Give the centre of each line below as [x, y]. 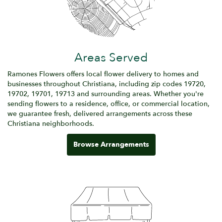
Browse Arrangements [111, 144]
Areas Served [111, 57]
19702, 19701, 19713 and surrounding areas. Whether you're [106, 94]
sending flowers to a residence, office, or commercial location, [109, 104]
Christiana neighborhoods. [51, 123]
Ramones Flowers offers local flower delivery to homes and [103, 74]
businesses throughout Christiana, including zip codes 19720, [107, 84]
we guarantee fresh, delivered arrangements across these [100, 113]
